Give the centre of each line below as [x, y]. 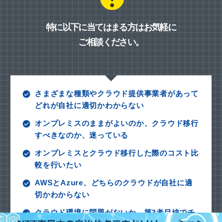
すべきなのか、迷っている [82, 135]
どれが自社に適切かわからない [89, 106]
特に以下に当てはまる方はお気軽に [111, 28]
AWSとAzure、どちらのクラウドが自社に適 [114, 183]
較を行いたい [58, 165]
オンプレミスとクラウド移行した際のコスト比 [117, 153]
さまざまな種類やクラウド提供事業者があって [117, 94]
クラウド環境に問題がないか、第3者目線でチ [115, 213]
